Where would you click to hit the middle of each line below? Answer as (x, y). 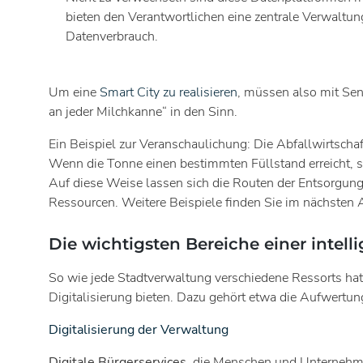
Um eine (74, 92)
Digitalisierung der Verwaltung (139, 329)
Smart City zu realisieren (169, 92)
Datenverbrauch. (112, 36)
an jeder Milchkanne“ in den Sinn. (143, 111)
